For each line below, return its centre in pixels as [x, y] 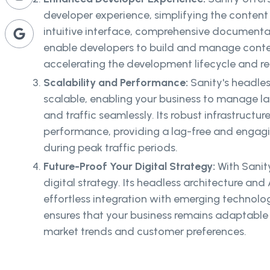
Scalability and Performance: [117, 83]
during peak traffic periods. [111, 148]
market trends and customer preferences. [145, 232]
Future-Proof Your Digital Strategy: [129, 167]
